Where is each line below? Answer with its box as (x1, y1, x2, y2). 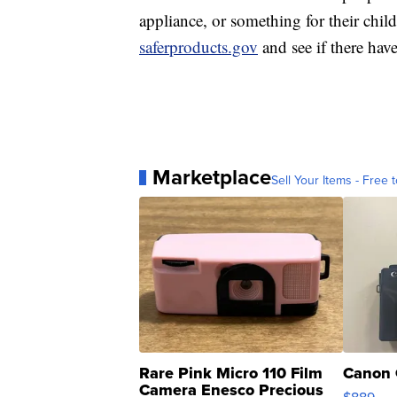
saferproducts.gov (139, 35, 258, 58)
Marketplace (152, 161, 271, 194)
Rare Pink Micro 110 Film (139, 362, 323, 385)
